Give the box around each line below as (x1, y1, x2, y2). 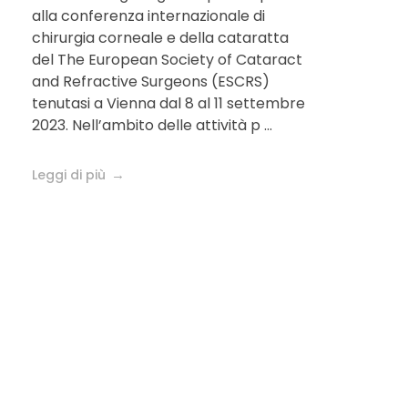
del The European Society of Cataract (32, 49, 302, 71)
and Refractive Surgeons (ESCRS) (32, 71, 270, 93)
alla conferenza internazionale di (32, 5, 265, 27)
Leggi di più (32, 166, 106, 185)
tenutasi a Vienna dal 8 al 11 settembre (32, 93, 305, 115)
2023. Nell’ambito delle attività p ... (32, 115, 272, 137)
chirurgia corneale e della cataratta (32, 27, 289, 49)
